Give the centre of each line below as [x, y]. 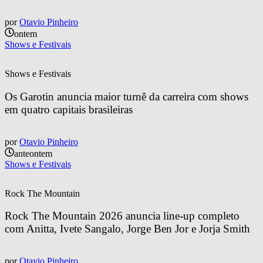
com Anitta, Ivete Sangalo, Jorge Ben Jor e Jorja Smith [127, 229]
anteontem [33, 153]
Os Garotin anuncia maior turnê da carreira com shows [128, 96]
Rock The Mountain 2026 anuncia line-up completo [124, 216]
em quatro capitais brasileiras [69, 109]
